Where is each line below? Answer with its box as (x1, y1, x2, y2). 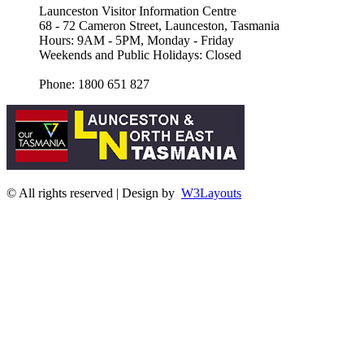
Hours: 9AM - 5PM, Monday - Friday (39, 32, 234, 47)
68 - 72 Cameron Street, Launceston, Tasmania (39, 18, 279, 32)
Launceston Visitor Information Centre (39, 3, 236, 18)
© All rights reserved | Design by (6, 185, 181, 200)
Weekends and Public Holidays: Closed (39, 47, 241, 62)
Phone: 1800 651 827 (39, 76, 149, 91)
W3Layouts (181, 185, 241, 200)
